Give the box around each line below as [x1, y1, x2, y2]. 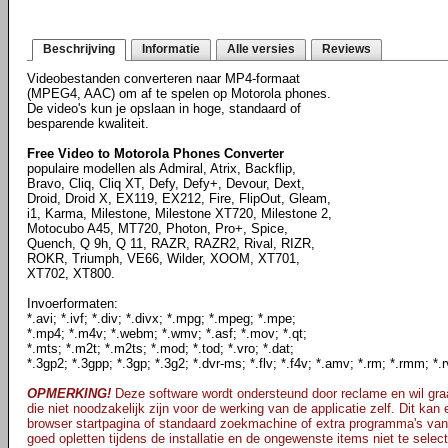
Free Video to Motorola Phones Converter [27, 146, 284, 161]
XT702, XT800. [27, 266, 115, 281]
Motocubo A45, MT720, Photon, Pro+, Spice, [27, 221, 288, 236]
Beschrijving [43, 42, 115, 56]
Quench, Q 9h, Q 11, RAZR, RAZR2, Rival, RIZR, [27, 236, 315, 251]
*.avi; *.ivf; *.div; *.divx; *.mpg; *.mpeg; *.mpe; [27, 311, 296, 326]
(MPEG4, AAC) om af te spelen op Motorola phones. [27, 86, 331, 101]
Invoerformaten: [27, 296, 118, 311]
